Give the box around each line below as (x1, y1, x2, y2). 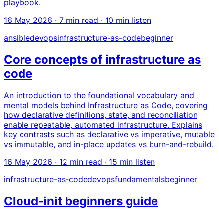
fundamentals (115, 175, 165, 185)
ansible (4, 33, 30, 43)
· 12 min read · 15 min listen (52, 157, 155, 167)
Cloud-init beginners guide (4, 194, 158, 209)
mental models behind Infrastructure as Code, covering (4, 100, 208, 110)
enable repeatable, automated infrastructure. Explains (4, 120, 202, 130)
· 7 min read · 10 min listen (52, 15, 151, 25)
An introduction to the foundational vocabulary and (4, 90, 194, 101)
